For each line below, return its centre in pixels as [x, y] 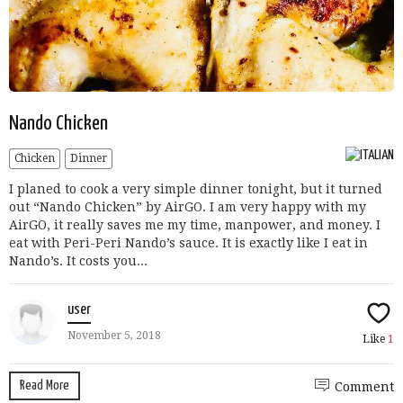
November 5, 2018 [114, 335]
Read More [45, 385]
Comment [364, 386]
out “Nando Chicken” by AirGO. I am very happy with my [188, 206]
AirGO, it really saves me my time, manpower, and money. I [195, 224]
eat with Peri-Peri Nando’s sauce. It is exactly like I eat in [188, 242]
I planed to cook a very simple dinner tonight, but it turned [196, 188]
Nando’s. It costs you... [78, 260]
